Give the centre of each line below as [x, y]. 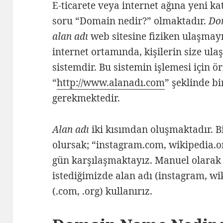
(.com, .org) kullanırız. [104, 191]
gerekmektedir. [88, 98]
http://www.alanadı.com [111, 83]
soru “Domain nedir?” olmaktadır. [131, 21]
